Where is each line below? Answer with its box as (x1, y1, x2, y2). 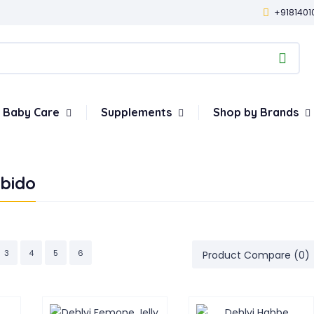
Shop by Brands (213, 105, 301, 119)
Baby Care (3, 105, 62, 119)
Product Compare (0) (202, 248, 310, 262)
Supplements (101, 105, 175, 119)
